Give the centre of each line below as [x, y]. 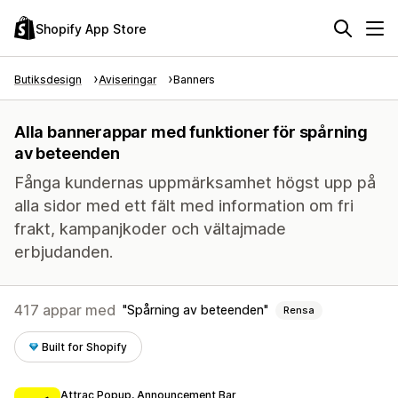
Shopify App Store [91, 28]
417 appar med [65, 310]
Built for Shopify [85, 347]
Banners [194, 80]
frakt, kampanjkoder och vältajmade [150, 229]
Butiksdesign [48, 80]
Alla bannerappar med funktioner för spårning [191, 132]
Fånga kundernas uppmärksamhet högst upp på [195, 183]
